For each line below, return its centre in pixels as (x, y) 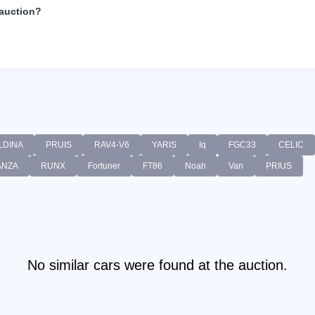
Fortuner (104, 166)
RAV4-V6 (112, 145)
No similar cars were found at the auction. (157, 265)
